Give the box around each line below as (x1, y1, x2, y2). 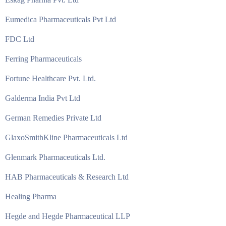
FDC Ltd (5, 35, 34, 43)
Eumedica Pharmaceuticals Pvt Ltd (5, 15, 116, 24)
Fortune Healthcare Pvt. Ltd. (5, 74, 96, 83)
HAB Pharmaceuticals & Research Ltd (5, 173, 129, 181)
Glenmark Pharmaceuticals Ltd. (5, 153, 105, 161)
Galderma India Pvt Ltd (5, 94, 80, 102)
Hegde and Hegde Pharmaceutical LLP (5, 212, 130, 220)
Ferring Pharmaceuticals (5, 54, 82, 63)
